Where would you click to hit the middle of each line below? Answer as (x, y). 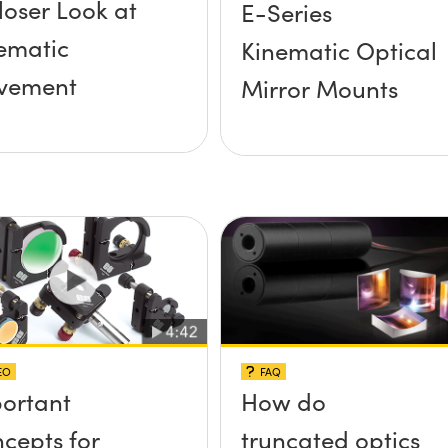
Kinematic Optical (338, 49)
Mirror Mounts (319, 87)
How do (283, 401)
